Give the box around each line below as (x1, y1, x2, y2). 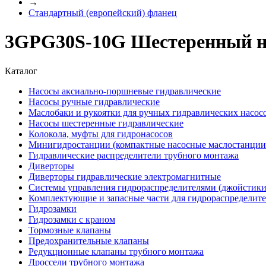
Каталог (5, 65, 37, 76)
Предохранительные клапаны (28, 235, 149, 246)
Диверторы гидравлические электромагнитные (28, 171, 221, 182)
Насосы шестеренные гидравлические (28, 118, 183, 128)
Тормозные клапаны (28, 224, 111, 235)
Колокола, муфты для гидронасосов (28, 128, 173, 139)
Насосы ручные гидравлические (28, 96, 160, 107)
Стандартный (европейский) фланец (28, 8, 177, 18)
